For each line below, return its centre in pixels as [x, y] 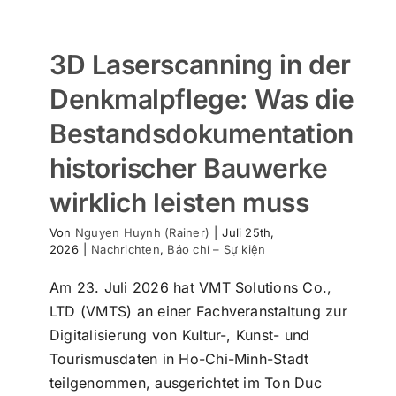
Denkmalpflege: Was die [202, 99]
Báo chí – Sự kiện [217, 249]
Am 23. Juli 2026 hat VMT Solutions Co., [191, 287]
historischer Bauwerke [189, 168]
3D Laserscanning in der [200, 64]
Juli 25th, [248, 232]
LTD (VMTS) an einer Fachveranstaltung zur [198, 311]
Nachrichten [126, 249]
